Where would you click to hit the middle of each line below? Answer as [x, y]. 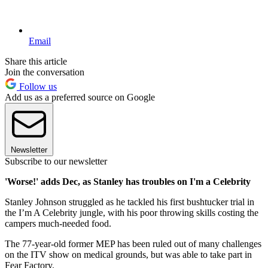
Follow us [37, 87]
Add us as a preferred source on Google [80, 98]
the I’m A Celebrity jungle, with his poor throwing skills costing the [132, 213]
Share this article [36, 62]
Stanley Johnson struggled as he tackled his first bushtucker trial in [130, 202]
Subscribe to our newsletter [56, 162]
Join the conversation [45, 72]
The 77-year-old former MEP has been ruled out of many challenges [133, 244]
